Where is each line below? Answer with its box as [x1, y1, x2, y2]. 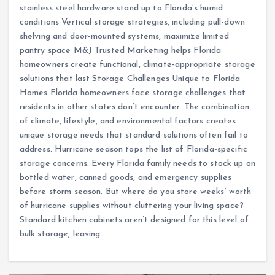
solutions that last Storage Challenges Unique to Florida [19, 74, 241, 83]
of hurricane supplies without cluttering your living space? [19, 201, 244, 211]
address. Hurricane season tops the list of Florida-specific [19, 144, 247, 154]
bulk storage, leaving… [19, 229, 106, 239]
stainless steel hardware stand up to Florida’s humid [19, 3, 223, 13]
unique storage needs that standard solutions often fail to [19, 130, 248, 140]
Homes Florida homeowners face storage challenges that [19, 88, 246, 98]
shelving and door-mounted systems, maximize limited [19, 31, 229, 41]
